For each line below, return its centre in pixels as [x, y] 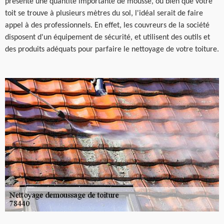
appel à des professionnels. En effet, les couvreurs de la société [107, 25]
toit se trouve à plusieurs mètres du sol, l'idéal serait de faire [104, 13]
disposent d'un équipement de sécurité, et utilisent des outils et [107, 37]
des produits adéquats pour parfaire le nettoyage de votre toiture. [112, 49]
